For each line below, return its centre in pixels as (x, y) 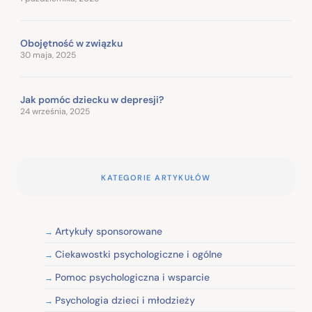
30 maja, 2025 (48, 55)
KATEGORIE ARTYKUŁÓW (156, 177)
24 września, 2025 (55, 111)
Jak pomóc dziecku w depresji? (92, 99)
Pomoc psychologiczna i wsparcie (132, 277)
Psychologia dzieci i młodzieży (125, 300)
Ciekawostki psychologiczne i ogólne (139, 254)
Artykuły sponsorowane (109, 231)
